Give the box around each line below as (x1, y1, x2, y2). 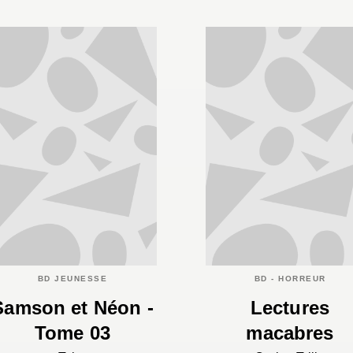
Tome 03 (34, 321, 111, 344)
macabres (246, 321, 334, 344)
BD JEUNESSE (37, 274, 108, 284)
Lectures (250, 296, 330, 318)
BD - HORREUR (254, 274, 326, 284)
